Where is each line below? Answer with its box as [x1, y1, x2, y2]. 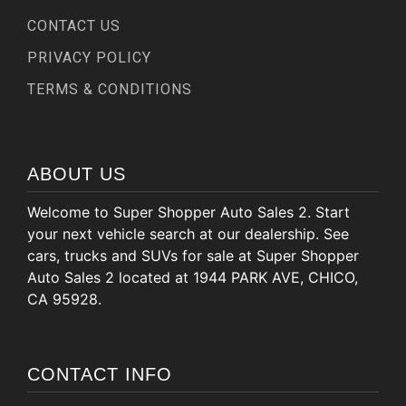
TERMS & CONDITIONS [27, 81, 192, 99]
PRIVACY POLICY [27, 49, 151, 67]
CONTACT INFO [27, 364, 172, 385]
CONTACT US [27, 17, 121, 35]
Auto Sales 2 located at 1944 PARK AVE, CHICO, [27, 268, 358, 287]
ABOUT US [27, 164, 126, 185]
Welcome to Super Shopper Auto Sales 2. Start [27, 203, 350, 222]
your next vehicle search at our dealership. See [27, 225, 349, 244]
